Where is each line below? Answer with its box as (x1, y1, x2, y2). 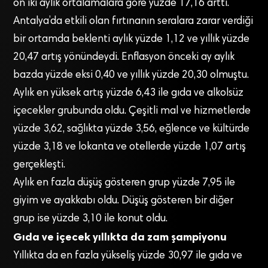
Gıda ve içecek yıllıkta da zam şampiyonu (13, 230, 227, 243)
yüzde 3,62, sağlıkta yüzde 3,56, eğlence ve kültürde (13, 123, 250, 135)
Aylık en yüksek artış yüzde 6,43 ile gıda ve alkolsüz (13, 87, 244, 99)
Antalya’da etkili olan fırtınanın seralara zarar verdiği (13, 16, 254, 27)
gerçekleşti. (13, 159, 66, 170)
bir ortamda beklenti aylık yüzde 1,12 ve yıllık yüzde (13, 33, 250, 45)
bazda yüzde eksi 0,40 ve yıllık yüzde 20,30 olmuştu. (13, 69, 249, 81)
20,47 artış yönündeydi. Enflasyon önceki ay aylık (13, 51, 235, 63)
